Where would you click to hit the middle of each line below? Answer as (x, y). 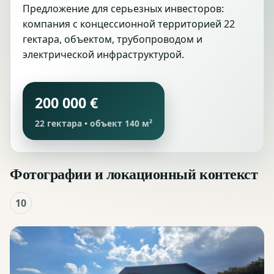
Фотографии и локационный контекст (134, 174)
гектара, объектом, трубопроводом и (113, 39)
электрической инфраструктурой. (103, 55)
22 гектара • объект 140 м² (94, 124)
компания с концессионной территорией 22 (129, 24)
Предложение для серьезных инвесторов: (123, 9)
